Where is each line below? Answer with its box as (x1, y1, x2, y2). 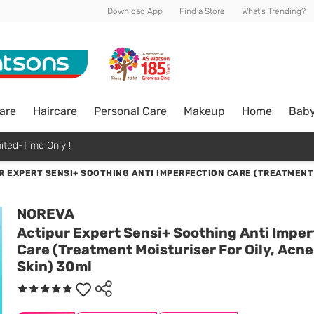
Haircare (33, 104, 77, 118)
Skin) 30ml (17, 258, 92, 275)
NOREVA (17, 205, 74, 222)
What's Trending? (242, 6, 306, 16)
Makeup (184, 104, 225, 118)
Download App (107, 6, 163, 16)
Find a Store (179, 6, 225, 16)
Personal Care (94, 104, 167, 118)
